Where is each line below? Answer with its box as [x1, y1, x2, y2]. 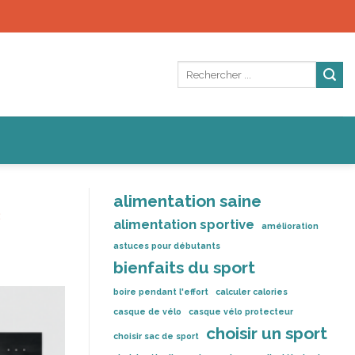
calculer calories [216, 287, 288, 296]
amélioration [261, 221, 319, 231]
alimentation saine [113, 191, 261, 211]
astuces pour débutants [113, 241, 220, 250]
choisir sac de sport [113, 331, 199, 341]
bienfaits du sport [113, 258, 255, 277]
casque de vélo [113, 307, 181, 316]
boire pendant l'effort [113, 287, 208, 296]
